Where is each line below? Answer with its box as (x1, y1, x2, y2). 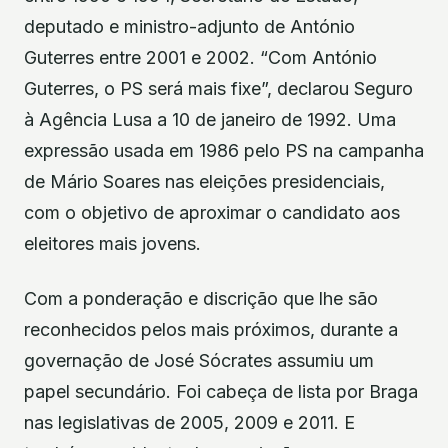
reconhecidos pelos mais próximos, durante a (24, 319, 398, 341)
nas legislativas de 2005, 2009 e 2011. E (24, 412, 355, 434)
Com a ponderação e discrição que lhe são (24, 288, 378, 310)
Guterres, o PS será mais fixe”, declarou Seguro (24, 78, 413, 100)
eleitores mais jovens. (24, 233, 201, 255)
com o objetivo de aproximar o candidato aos (24, 202, 400, 224)
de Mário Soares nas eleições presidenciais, (24, 171, 385, 193)
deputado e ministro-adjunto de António (24, 16, 355, 38)
